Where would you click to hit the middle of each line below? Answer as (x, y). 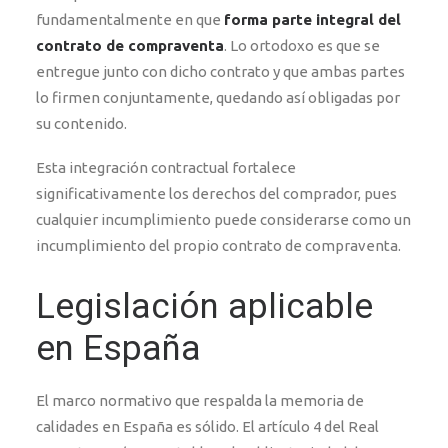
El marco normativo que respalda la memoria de (200, 400)
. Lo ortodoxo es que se (302, 45)
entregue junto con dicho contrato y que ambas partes (220, 71)
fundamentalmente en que (130, 19)
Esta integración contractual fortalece (166, 167)
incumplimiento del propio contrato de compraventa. (218, 245)
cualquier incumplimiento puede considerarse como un (223, 219)
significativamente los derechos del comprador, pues (216, 193)
